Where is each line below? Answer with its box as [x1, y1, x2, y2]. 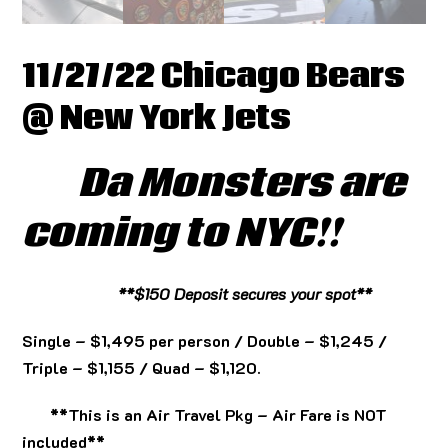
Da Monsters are [22, 159, 406, 211]
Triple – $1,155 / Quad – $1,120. [22, 357, 262, 379]
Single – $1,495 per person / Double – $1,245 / [22, 330, 388, 352]
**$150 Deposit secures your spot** [22, 283, 377, 305]
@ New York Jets [22, 98, 292, 141]
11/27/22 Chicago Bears [22, 56, 406, 99]
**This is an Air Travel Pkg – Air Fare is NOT [22, 404, 388, 426]
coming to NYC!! [22, 209, 341, 261]
